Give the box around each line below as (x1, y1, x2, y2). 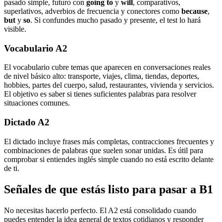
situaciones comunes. (4, 99, 70, 108)
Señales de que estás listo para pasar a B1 (4, 182, 213, 196)
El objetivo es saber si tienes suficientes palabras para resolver (4, 90, 196, 99)
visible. (4, 24, 26, 33)
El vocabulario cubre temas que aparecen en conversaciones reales (4, 63, 211, 72)
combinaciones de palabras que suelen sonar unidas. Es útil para (4, 146, 203, 155)
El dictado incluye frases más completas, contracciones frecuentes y (4, 137, 214, 146)
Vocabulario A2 (4, 43, 67, 54)
